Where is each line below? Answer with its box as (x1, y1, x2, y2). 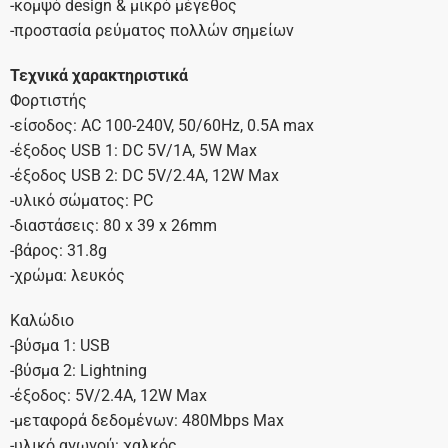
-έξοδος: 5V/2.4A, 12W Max (9, 386, 207, 406)
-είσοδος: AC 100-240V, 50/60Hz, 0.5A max (9, 116, 314, 136)
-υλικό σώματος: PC (9, 191, 153, 211)
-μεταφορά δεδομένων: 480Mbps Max (9, 411, 284, 431)
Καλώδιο (9, 311, 74, 331)
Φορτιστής (9, 91, 87, 111)
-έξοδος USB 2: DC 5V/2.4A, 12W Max (9, 166, 279, 186)
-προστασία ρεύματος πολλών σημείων (9, 21, 294, 41)
